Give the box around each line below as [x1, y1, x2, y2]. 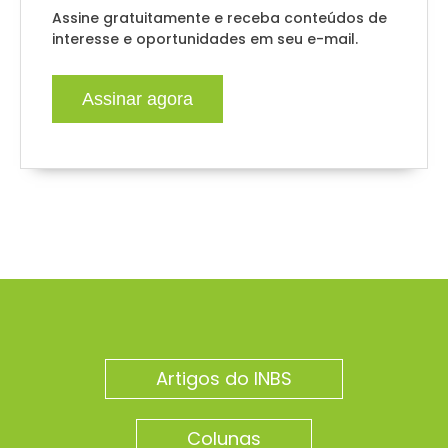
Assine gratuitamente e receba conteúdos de [52, 8, 387, 29]
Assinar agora [82, 89, 193, 110]
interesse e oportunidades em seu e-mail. [52, 29, 358, 50]
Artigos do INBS [156, 366, 292, 392]
